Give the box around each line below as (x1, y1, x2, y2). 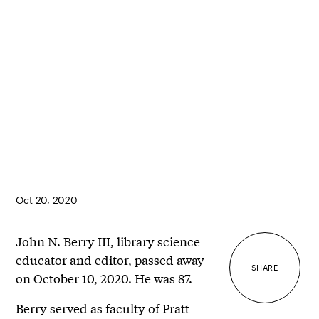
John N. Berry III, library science (16, 231, 201, 250)
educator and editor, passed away (16, 250, 205, 268)
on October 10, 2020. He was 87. (16, 268, 193, 287)
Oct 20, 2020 (16, 193, 78, 206)
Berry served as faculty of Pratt (16, 298, 190, 317)
